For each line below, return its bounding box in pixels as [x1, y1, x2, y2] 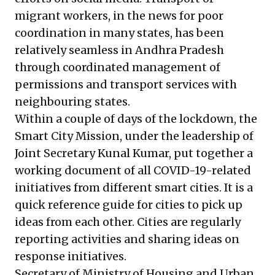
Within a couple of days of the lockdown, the [15, 112, 257, 126]
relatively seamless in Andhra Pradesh [15, 43, 224, 58]
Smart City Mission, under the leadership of [15, 129, 254, 144]
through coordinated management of [15, 60, 220, 75]
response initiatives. [15, 249, 129, 264]
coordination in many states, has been [15, 26, 224, 41]
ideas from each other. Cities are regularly [15, 215, 241, 230]
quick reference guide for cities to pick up [15, 198, 242, 212]
